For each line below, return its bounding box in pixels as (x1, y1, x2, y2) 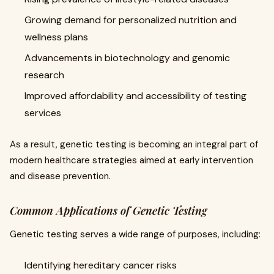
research (24, 68, 64, 81)
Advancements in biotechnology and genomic (24, 51, 230, 64)
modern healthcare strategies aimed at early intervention (10, 154, 253, 166)
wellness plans (24, 31, 88, 43)
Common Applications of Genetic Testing (10, 203, 207, 218)
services (24, 106, 61, 119)
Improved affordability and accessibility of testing (24, 89, 246, 102)
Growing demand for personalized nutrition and (24, 13, 237, 26)
